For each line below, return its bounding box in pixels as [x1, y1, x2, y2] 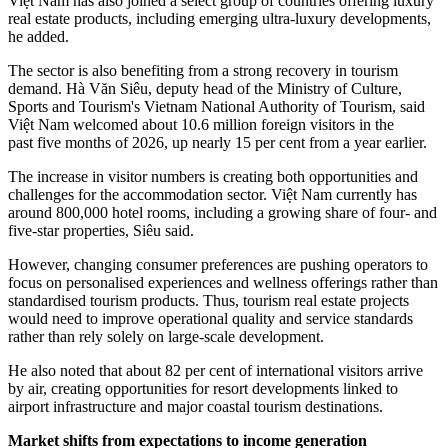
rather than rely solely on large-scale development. [8, 328, 324, 346]
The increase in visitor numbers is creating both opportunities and [8, 168, 418, 186]
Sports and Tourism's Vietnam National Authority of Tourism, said [8, 98, 425, 116]
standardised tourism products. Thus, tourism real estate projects [8, 292, 409, 310]
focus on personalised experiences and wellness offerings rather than [8, 274, 438, 292]
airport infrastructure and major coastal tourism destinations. [8, 398, 383, 416]
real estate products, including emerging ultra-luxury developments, [8, 10, 431, 28]
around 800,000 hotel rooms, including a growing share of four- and [8, 204, 437, 222]
